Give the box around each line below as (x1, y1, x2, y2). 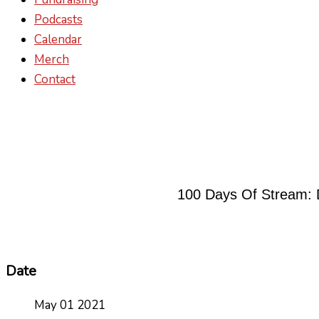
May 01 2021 (34, 296, 105, 313)
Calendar (34, 31, 82, 48)
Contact (34, 71, 75, 88)
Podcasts (34, 11, 83, 28)
